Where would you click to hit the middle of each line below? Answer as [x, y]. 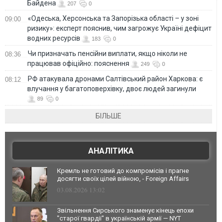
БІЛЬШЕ [109, 116]
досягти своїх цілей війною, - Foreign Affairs [123, 178]
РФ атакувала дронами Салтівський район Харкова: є [115, 79]
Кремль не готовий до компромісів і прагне [123, 170]
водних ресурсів [54, 38]
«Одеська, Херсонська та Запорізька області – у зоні [113, 18]
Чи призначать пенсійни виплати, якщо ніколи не [108, 53]
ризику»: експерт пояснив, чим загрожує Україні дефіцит [119, 28]
